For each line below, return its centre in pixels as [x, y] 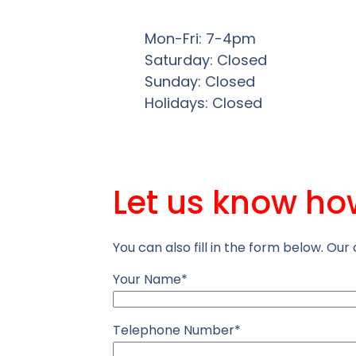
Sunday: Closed [200, 81]
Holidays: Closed [203, 103]
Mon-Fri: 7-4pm [200, 38]
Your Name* [150, 279]
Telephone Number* [177, 330]
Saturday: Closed [206, 60]
